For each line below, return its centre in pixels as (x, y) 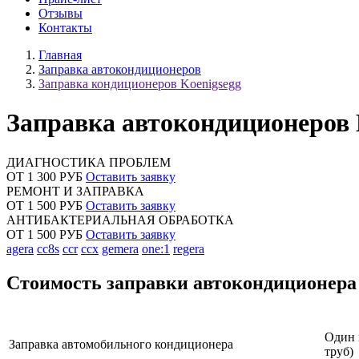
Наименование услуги (165, 319)
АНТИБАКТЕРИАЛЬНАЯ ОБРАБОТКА (120, 220)
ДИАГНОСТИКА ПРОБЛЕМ (89, 162)
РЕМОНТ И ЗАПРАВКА (75, 191)
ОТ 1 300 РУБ (46, 176)
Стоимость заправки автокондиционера (182, 282)
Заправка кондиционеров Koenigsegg (140, 84)
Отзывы (61, 13)
